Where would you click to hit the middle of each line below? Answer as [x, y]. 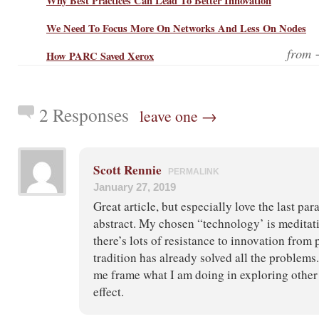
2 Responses [84, 114]
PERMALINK [194, 171]
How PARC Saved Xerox [100, 56]
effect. [109, 291]
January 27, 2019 [135, 187]
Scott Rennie [127, 169]
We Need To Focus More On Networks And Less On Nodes [176, 28]
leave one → [178, 115]
